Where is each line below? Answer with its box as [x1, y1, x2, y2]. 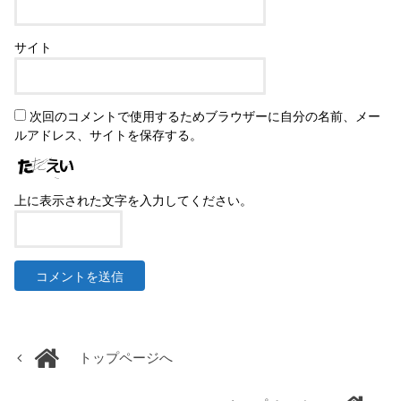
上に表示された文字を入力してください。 [14, 194, 253, 209]
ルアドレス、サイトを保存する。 [14, 129, 203, 143]
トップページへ [79, 351, 174, 366]
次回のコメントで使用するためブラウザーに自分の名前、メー [30, 110, 381, 124]
